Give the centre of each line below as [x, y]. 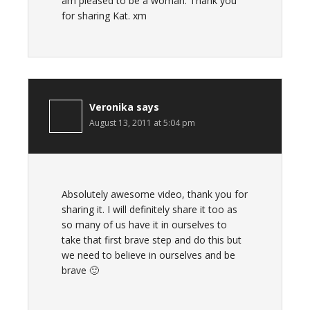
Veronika [111, 107]
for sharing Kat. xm [104, 16]
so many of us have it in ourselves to [144, 225]
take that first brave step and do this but [152, 240]
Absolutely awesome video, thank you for [155, 194]
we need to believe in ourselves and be [148, 255]
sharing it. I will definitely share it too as [149, 209]
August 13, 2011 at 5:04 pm [142, 123]
